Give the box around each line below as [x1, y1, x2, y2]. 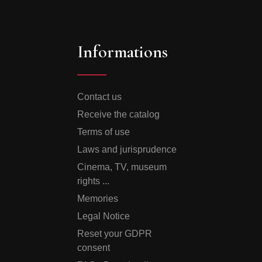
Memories [77, 194, 119, 204]
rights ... [77, 176, 110, 186]
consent [77, 243, 111, 253]
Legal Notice [77, 211, 130, 221]
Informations [77, 41, 168, 63]
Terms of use [77, 127, 130, 137]
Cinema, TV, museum [77, 162, 167, 172]
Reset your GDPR [77, 229, 153, 239]
